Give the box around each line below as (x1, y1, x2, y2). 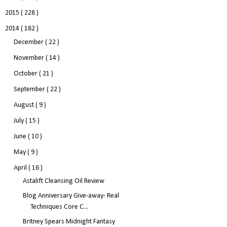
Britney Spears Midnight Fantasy (22, 217, 115, 225)
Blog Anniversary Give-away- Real (22, 192, 119, 200)
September (13, 86, 47, 94)
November (13, 54, 46, 62)
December (13, 39, 45, 47)
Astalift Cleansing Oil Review (22, 177, 104, 185)
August (13, 101, 35, 109)
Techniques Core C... (30, 203, 88, 211)
